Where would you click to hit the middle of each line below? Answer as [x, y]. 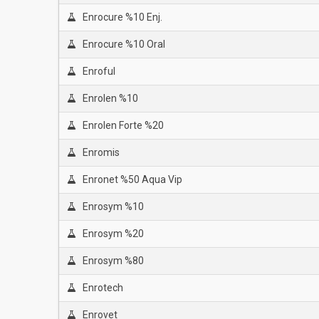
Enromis [101, 152]
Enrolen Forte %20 [123, 125]
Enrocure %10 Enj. [122, 17]
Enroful [99, 71]
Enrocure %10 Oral [124, 44]
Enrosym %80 [113, 261]
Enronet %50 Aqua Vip [132, 179]
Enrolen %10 [110, 98]
